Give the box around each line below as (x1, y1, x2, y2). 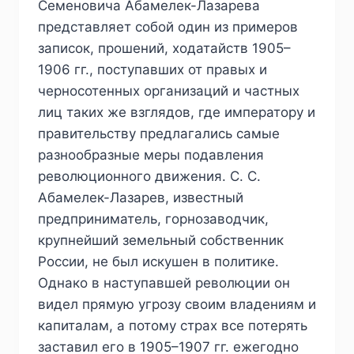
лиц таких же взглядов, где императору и (38, 104, 315, 121)
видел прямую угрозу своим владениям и (38, 296, 316, 313)
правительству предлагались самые (38, 126, 280, 142)
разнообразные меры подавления (38, 147, 264, 164)
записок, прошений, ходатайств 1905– (38, 40, 291, 57)
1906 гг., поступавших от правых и (38, 62, 267, 78)
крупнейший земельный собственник (38, 232, 284, 249)
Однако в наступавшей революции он (38, 275, 290, 292)
